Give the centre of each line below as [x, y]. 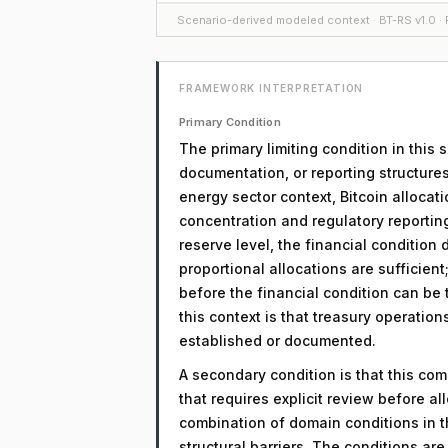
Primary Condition [230, 122]
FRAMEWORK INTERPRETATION [271, 88]
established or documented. [277, 340]
